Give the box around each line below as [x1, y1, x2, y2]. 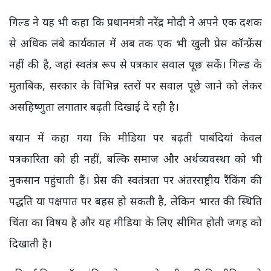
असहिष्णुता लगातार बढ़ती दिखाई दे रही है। [9, 99, 179, 114]
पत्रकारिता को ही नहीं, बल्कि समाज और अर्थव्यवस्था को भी [9, 151, 262, 166]
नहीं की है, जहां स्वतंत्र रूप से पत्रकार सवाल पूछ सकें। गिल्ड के [9, 57, 262, 71]
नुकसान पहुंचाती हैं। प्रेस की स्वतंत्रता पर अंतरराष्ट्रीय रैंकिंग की [9, 172, 262, 187]
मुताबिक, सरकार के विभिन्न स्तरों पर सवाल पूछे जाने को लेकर [9, 78, 262, 93]
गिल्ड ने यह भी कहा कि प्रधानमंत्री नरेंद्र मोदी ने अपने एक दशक [9, 15, 262, 29]
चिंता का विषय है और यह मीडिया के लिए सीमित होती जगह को [9, 215, 262, 229]
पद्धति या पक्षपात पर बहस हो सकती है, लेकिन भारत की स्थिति [9, 194, 262, 208]
